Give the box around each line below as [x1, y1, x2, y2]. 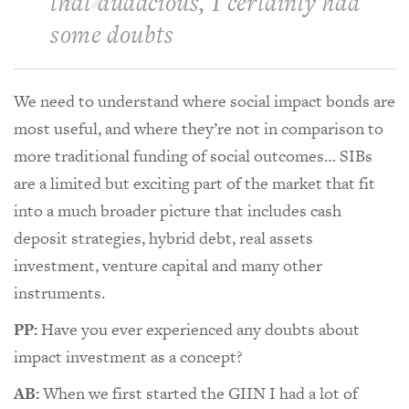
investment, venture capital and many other [14, 253, 322, 277]
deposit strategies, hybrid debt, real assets [14, 225, 313, 249]
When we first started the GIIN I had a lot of [39, 381, 358, 404]
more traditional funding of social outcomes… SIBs [14, 143, 372, 167]
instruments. [14, 280, 105, 304]
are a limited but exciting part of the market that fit [14, 171, 375, 194]
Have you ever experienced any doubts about [41, 317, 360, 341]
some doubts [50, 16, 174, 51]
